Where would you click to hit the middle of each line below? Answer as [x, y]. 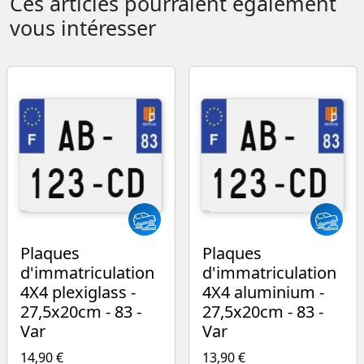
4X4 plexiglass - [78, 292]
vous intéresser [83, 27]
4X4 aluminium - [263, 292]
